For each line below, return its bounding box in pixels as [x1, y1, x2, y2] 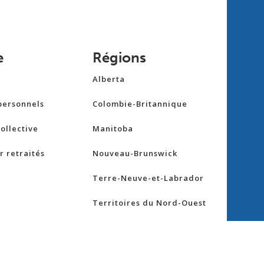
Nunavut [93, 247, 129, 258]
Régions [93, 49, 147, 67]
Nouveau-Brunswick [93, 148, 178, 159]
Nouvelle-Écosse [93, 222, 163, 233]
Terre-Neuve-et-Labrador [93, 173, 204, 184]
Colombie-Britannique [93, 98, 188, 110]
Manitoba [93, 123, 134, 134]
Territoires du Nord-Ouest [93, 197, 207, 209]
